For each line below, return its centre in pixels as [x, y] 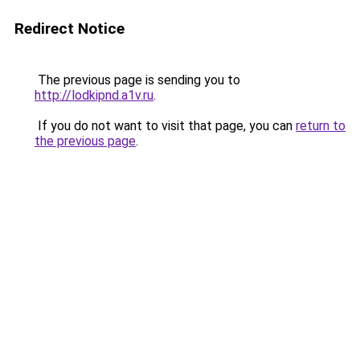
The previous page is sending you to [137, 80]
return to [321, 126]
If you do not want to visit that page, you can [165, 126]
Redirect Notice [70, 29]
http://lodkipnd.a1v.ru [94, 95]
